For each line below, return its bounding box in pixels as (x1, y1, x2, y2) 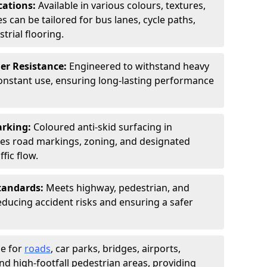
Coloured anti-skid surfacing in (33, 120, 172, 133)
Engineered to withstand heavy (69, 60, 209, 73)
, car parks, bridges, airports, (51, 242, 181, 255)
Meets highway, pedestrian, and (46, 181, 190, 194)
